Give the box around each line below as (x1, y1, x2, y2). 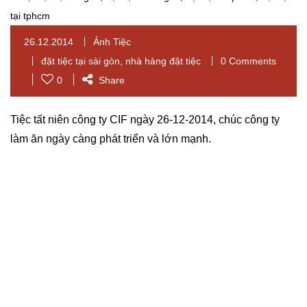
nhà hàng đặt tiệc (125, 56, 201, 66)
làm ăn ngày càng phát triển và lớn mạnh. (10, 133, 211, 145)
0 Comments (221, 56, 276, 66)
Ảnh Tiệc (93, 36, 131, 47)
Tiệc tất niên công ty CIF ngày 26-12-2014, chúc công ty (10, 114, 280, 125)
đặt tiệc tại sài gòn (41, 56, 120, 66)
